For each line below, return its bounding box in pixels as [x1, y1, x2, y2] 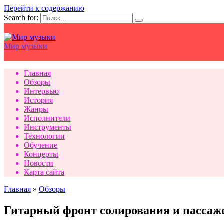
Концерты [24, 150, 58, 158]
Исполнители [24, 114, 70, 122]
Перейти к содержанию [4, 4, 84, 12]
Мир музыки [4, 42, 47, 50]
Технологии [24, 132, 65, 140]
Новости [24, 159, 53, 167]
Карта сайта [24, 168, 64, 176]
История [24, 96, 53, 104]
